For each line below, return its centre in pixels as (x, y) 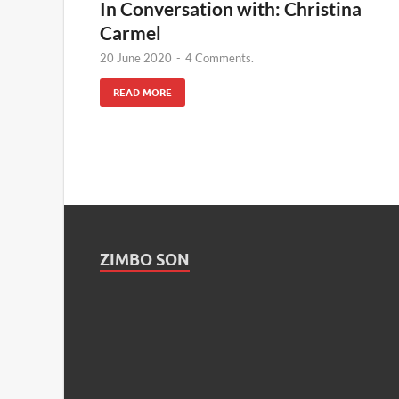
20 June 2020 (136, 57)
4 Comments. (220, 57)
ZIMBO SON (145, 259)
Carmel (130, 32)
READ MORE (142, 92)
